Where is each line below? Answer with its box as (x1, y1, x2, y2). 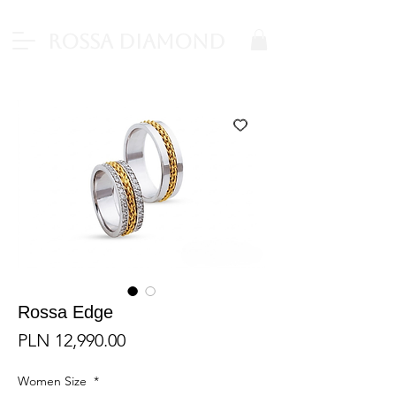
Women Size (18, 372, 90, 389)
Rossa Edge (18, 301, 113, 322)
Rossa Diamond (42, 30, 225, 53)
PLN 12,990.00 (18, 329, 126, 351)
